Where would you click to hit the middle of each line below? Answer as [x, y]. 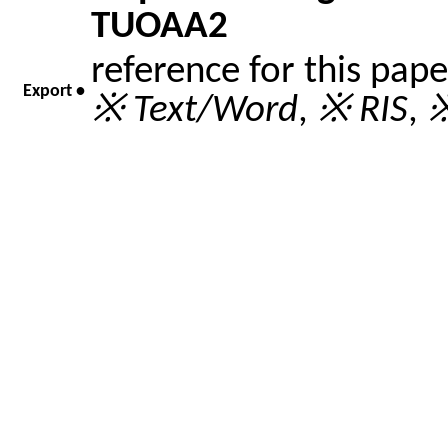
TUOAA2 [159, 27]
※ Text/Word [194, 111]
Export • [54, 91]
